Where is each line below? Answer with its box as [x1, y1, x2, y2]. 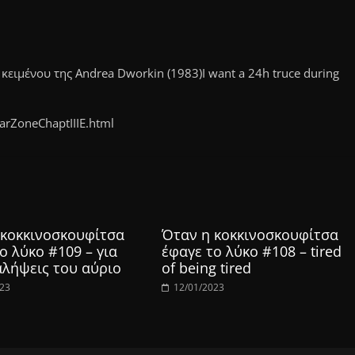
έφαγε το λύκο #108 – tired [162, 242, 342, 261]
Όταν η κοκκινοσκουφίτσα [162, 225, 338, 244]
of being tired [162, 258, 251, 277]
